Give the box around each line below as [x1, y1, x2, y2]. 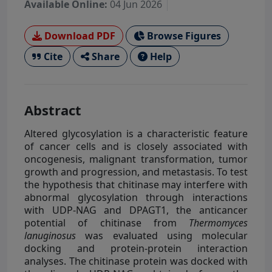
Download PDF [42, 29, 115, 42]
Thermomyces [189, 216, 248, 229]
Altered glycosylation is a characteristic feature [24, 126, 248, 140]
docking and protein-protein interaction [24, 241, 248, 255]
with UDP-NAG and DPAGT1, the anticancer [24, 203, 248, 217]
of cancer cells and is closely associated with [24, 139, 248, 153]
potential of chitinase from [24, 216, 189, 229]
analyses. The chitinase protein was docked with [24, 254, 248, 268]
